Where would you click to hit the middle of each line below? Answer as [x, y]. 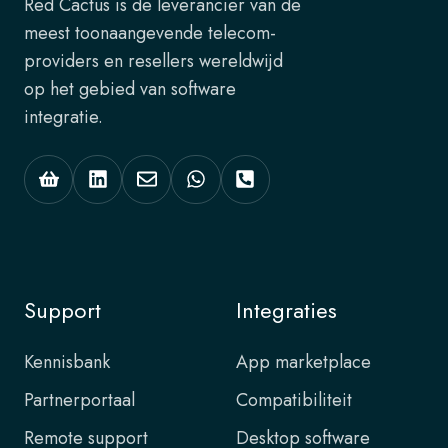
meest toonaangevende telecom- [150, 32]
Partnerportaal [79, 400]
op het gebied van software [130, 88]
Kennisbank [67, 361]
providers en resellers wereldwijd [153, 60]
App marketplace [303, 361]
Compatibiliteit [294, 400]
